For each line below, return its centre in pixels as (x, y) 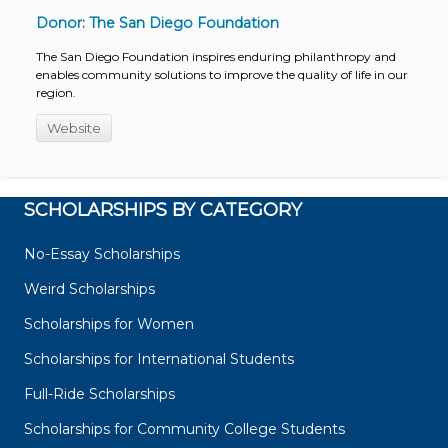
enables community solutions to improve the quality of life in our (221, 74)
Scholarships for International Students (159, 359)
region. (55, 92)
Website (73, 127)
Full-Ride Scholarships (99, 394)
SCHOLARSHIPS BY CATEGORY (163, 210)
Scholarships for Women (109, 324)
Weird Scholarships (89, 289)
